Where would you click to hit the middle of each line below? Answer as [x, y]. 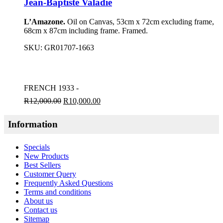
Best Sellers [42, 165]
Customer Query [50, 174]
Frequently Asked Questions [68, 183]
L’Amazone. [45, 22]
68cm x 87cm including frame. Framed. [86, 31]
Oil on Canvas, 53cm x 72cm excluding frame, [140, 22]
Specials [37, 147]
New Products [46, 156]
